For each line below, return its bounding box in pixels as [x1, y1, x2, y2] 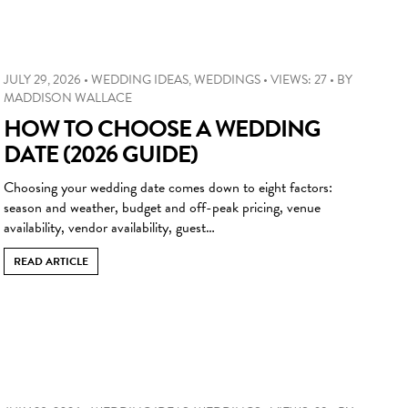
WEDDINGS [194, 69, 260, 89]
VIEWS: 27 [270, 69, 327, 89]
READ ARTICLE [14, 252, 88, 270]
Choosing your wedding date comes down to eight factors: [4, 176, 332, 199]
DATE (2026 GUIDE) [4, 136, 198, 172]
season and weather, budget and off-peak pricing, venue [4, 196, 321, 219]
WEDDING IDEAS [91, 69, 189, 89]
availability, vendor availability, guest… [4, 216, 215, 239]
